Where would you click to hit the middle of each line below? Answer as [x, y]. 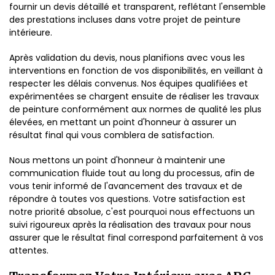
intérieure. [31, 33]
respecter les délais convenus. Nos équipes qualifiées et [129, 83]
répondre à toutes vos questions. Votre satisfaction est [127, 199]
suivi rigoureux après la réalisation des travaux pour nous [130, 225]
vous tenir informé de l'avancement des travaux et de [126, 186]
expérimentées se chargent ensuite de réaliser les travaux [134, 96]
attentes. [29, 250]
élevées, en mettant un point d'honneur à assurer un [123, 122]
